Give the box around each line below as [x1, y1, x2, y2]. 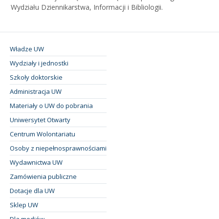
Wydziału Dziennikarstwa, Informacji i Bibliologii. [11, 2, 163, 12]
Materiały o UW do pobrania [10, 101, 93, 110]
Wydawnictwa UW [10, 157, 63, 167]
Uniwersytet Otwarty [10, 115, 70, 124]
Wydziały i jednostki [10, 58, 68, 67]
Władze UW [10, 44, 44, 53]
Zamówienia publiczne [10, 172, 77, 181]
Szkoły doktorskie [10, 72, 63, 82]
